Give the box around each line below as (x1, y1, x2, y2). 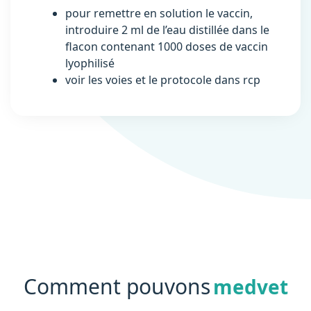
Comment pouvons (23, 272, 210, 301)
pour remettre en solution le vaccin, (65, 6, 253, 21)
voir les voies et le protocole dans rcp (65, 72, 260, 87)
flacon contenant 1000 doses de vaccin (65, 39, 268, 54)
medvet (212, 274, 288, 300)
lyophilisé (65, 56, 115, 71)
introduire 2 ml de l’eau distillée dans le (65, 22, 269, 37)
